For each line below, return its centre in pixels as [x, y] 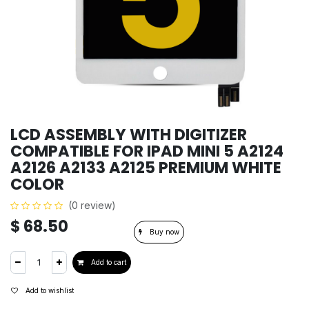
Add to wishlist [50, 290]
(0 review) [92, 205]
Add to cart [108, 262]
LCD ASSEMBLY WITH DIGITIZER [129, 134]
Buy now [163, 232]
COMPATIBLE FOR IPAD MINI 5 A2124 [147, 151]
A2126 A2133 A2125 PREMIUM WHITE [146, 168]
